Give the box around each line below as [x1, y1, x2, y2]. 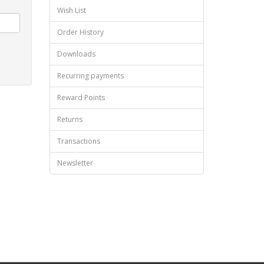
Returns [57, 114, 82, 124]
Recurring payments [57, 71, 124, 81]
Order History [57, 27, 104, 37]
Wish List [57, 5, 86, 15]
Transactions [57, 136, 100, 146]
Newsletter [57, 158, 93, 168]
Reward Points [57, 93, 105, 103]
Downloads [57, 49, 95, 59]
